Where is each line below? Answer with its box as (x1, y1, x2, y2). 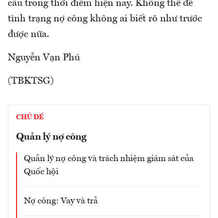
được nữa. (8, 29, 49, 39)
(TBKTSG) (8, 76, 54, 86)
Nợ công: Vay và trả (24, 196, 98, 205)
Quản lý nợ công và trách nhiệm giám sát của (24, 154, 194, 163)
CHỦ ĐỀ (16, 113, 44, 121)
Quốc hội (24, 167, 58, 176)
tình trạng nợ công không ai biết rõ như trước (8, 14, 202, 24)
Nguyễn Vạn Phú (8, 53, 80, 63)
